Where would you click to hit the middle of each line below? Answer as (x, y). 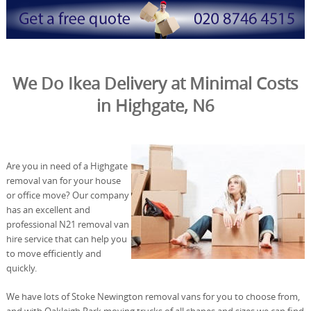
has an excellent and (48, 209)
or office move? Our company (67, 195)
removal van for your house (63, 180)
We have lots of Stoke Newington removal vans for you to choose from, (153, 296)
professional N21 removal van (67, 224)
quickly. (21, 268)
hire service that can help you (66, 238)
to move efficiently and (53, 253)
